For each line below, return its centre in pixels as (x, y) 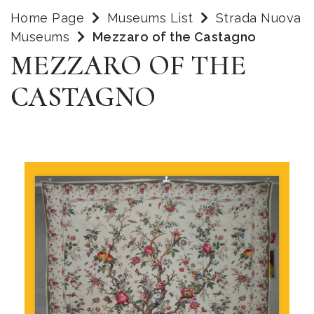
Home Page (48, 18)
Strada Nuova (259, 18)
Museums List (150, 18)
